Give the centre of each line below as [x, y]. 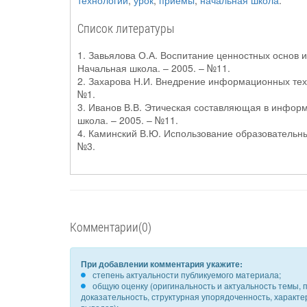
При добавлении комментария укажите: [162, 264]
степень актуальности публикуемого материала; [187, 274]
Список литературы [126, 28]
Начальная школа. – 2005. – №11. [154, 68]
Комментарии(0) [111, 227]
